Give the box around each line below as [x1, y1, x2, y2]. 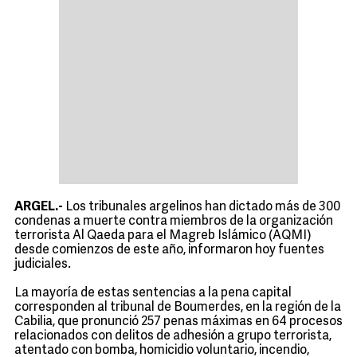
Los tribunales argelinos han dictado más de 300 [63, 201, 340, 214]
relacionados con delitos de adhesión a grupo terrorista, [14, 330, 331, 343]
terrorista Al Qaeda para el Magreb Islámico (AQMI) [14, 229, 312, 242]
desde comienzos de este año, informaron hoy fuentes [14, 244, 324, 257]
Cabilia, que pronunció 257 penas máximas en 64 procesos [14, 316, 343, 328]
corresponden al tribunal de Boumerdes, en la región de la [14, 301, 341, 314]
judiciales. [14, 258, 71, 271]
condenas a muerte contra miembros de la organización [14, 215, 333, 228]
